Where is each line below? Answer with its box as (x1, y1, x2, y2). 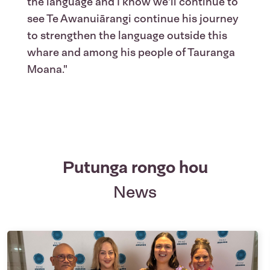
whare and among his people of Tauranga (27, 45, 235, 60)
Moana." (27, 62, 67, 77)
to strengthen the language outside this (27, 28, 227, 43)
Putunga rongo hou (62, 156, 208, 178)
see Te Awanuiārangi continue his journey (27, 11, 239, 27)
